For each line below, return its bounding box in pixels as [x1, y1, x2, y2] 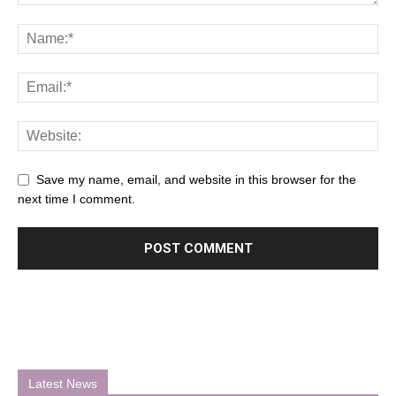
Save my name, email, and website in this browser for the [36, 171, 356, 187]
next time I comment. [18, 191, 135, 206]
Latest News [28, 376, 97, 391]
